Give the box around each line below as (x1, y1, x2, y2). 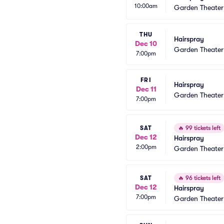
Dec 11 (135, 85, 156, 93)
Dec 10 (135, 39, 157, 47)
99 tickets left (184, 124, 220, 131)
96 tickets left (184, 174, 220, 181)
